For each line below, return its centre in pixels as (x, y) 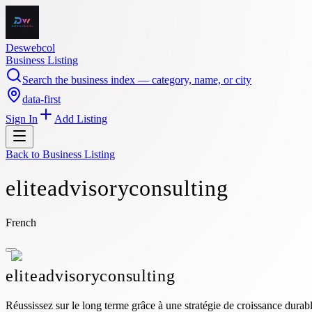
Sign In (22, 119)
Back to (24, 154)
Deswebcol (30, 48)
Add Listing (81, 119)
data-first (41, 99)
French (21, 222)
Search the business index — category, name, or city (137, 80)
